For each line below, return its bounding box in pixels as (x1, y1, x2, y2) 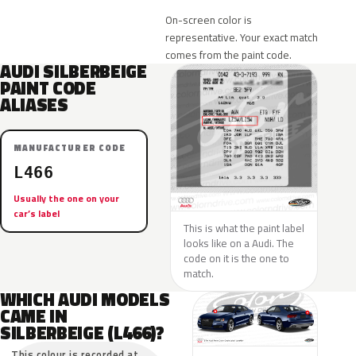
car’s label (14, 206, 60, 221)
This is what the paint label (184, 220, 304, 236)
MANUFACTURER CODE (14, 141, 126, 154)
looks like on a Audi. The (184, 235, 294, 251)
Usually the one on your (14, 191, 119, 206)
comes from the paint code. (164, 47, 292, 63)
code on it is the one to (184, 250, 289, 266)
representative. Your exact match (164, 29, 318, 45)
